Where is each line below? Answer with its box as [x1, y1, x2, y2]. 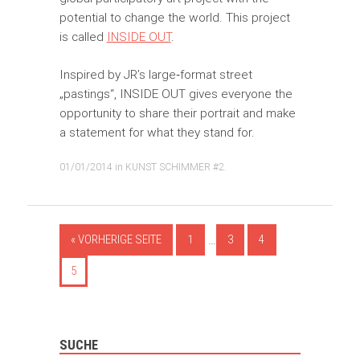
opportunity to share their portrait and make [59, 105, 296, 121]
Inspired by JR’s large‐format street [59, 67, 252, 82]
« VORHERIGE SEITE [70, 232, 162, 247]
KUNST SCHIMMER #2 [125, 161, 224, 174]
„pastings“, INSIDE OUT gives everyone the [59, 86, 292, 101]
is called [59, 28, 107, 44]
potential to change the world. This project [59, 9, 290, 25]
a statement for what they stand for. [59, 125, 255, 140]
